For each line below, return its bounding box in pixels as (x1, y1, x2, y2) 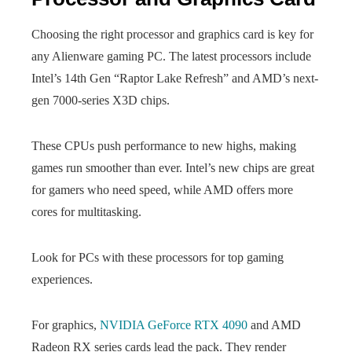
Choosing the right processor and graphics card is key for (31, 27, 313, 41)
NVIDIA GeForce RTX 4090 (100, 318, 247, 332)
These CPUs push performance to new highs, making (31, 139, 296, 152)
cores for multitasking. (31, 205, 141, 218)
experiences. (31, 273, 93, 286)
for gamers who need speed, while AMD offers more (31, 183, 293, 196)
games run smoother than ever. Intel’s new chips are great (31, 161, 314, 174)
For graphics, (31, 318, 100, 332)
